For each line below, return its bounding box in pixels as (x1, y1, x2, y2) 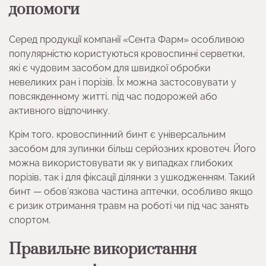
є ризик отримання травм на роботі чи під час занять (9, 199, 249, 211)
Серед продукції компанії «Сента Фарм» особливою (9, 33, 244, 45)
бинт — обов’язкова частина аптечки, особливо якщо (9, 185, 253, 197)
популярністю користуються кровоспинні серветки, (9, 47, 245, 59)
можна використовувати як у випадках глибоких (9, 157, 233, 169)
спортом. (9, 214, 50, 226)
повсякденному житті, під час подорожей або (9, 90, 217, 102)
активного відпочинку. (9, 104, 112, 116)
